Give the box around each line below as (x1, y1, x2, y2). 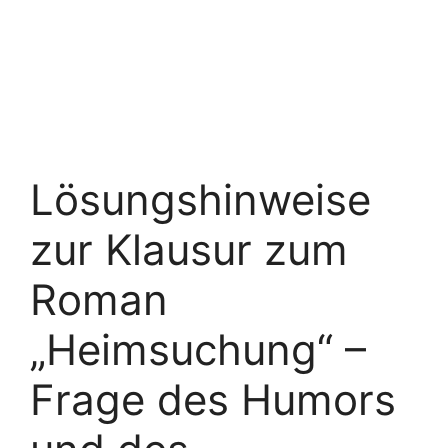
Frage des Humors (30, 374, 396, 425)
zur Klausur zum (30, 224, 348, 275)
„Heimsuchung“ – (30, 324, 366, 375)
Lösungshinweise (30, 174, 371, 225)
